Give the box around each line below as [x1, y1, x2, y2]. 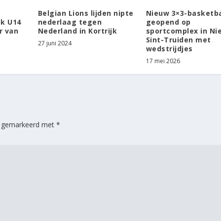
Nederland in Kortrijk [37, 26, 117, 36]
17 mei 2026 [146, 56, 180, 65]
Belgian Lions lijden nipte [37, 8, 134, 18]
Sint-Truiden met [146, 35, 211, 44]
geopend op [146, 17, 191, 27]
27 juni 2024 [37, 38, 72, 47]
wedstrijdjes [146, 43, 193, 53]
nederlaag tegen [37, 17, 102, 27]
